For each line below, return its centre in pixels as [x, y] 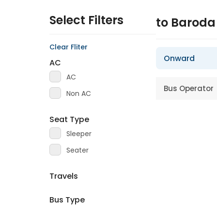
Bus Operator [189, 88]
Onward [179, 58]
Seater [77, 150]
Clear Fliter [69, 47]
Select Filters [86, 20]
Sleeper [79, 134]
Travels [64, 176]
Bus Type [67, 200]
